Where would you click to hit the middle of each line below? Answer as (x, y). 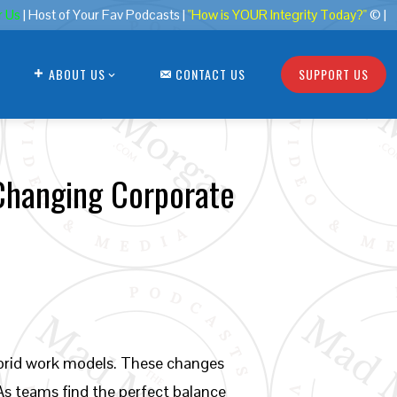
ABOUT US (77, 74)
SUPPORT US (334, 74)
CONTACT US (210, 74)
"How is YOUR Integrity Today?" (277, 15)
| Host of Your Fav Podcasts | (105, 15)
